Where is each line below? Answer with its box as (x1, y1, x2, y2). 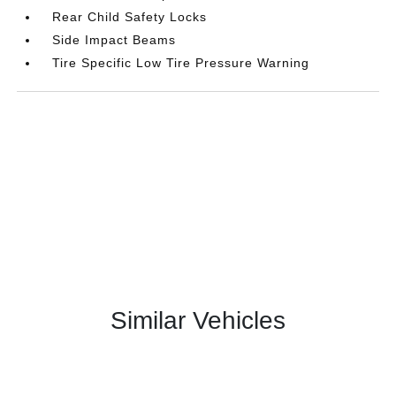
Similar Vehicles (110, 306, 286, 334)
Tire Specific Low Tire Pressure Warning (52, 55, 310, 70)
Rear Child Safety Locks (52, 9, 208, 24)
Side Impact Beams (52, 32, 177, 47)
